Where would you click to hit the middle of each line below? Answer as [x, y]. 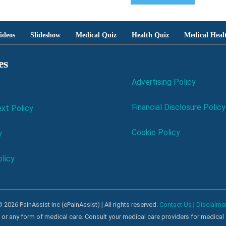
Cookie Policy [156, 132]
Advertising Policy [164, 82]
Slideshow [45, 35]
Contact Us [176, 204]
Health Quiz [150, 35]
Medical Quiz [96, 35]
